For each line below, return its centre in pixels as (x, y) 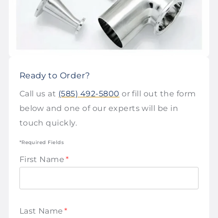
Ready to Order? (55, 75)
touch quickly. (48, 123)
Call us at (39, 94)
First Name (42, 160)
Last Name (41, 211)
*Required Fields (42, 142)
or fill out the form (158, 94)
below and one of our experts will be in (99, 109)
